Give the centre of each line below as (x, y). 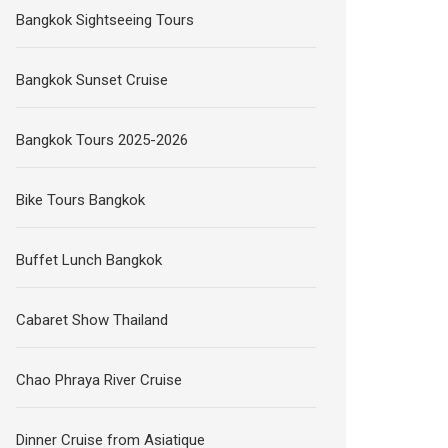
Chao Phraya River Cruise (99, 379)
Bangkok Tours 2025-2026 (102, 139)
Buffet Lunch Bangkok (89, 259)
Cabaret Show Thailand (92, 319)
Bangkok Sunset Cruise (92, 79)
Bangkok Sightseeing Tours (105, 19)
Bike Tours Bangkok (81, 199)
